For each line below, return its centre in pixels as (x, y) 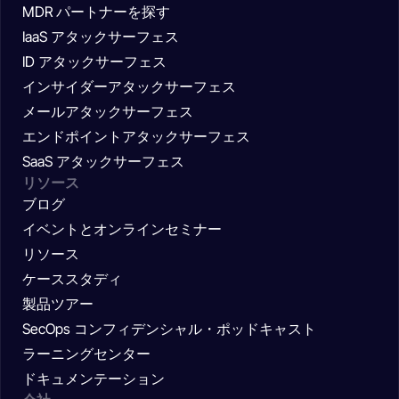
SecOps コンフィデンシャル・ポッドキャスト (169, 329)
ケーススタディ (72, 279)
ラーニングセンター (86, 354)
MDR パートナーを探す (96, 12)
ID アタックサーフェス (94, 62)
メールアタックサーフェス (108, 112)
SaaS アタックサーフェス (103, 162)
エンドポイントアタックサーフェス (136, 137)
